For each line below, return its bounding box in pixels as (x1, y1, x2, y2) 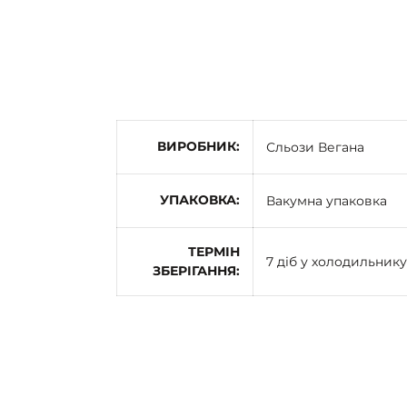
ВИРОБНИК (157, 137, 236, 154)
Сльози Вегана (266, 138, 364, 155)
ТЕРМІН (188, 243, 240, 260)
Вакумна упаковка (266, 192, 387, 209)
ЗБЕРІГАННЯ (153, 262, 236, 279)
